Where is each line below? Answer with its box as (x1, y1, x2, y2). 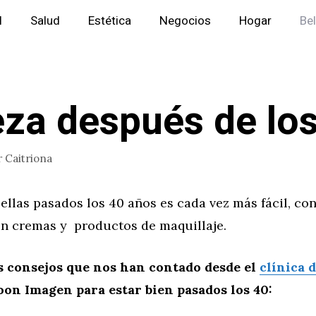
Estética (88, 12, 131, 30)
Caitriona (5, 151, 52, 165)
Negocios (159, 12, 211, 30)
